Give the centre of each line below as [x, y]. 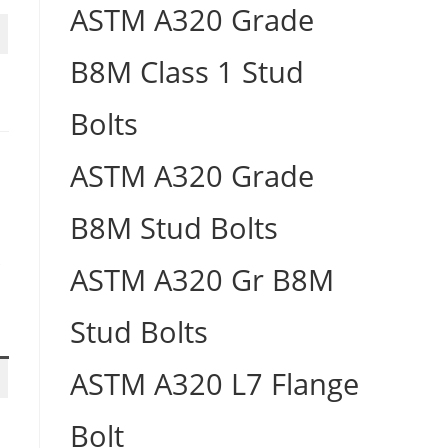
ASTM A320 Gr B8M [202, 279]
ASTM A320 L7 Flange [214, 383]
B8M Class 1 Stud [187, 71]
